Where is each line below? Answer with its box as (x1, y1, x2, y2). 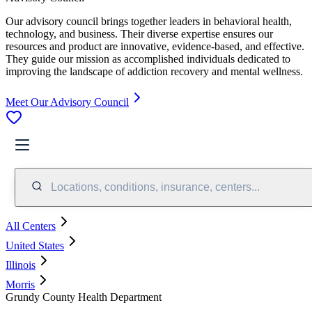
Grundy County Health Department (6, 290, 162, 303)
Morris (6, 278, 35, 290)
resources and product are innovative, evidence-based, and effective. (6, 40, 304, 52)
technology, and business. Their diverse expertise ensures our (6, 27, 273, 40)
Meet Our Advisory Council (6, 95, 129, 108)
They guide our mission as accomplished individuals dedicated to (6, 52, 290, 65)
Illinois (6, 258, 36, 271)
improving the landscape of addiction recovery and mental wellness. (6, 65, 303, 77)
